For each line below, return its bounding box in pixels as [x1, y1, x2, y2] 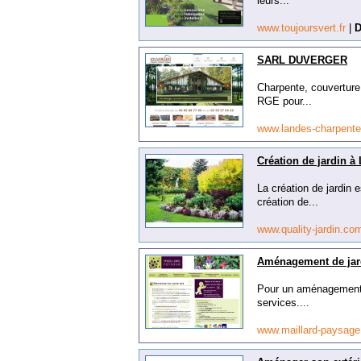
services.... [257, 297, 309, 309]
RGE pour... [257, 95, 312, 107]
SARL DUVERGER [257, 54, 347, 66]
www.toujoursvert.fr [257, 22, 349, 34]
